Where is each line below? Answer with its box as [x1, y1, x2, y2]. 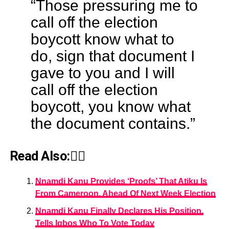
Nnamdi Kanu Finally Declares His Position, [35, 207, 203, 216]
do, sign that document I [30, 47, 195, 65]
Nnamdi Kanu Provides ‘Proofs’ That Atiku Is [35, 177, 207, 186]
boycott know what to [30, 30, 174, 48]
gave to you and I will [30, 64, 175, 82]
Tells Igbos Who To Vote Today [35, 219, 154, 228]
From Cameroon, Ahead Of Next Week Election [35, 189, 216, 198]
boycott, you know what [30, 98, 191, 116]
